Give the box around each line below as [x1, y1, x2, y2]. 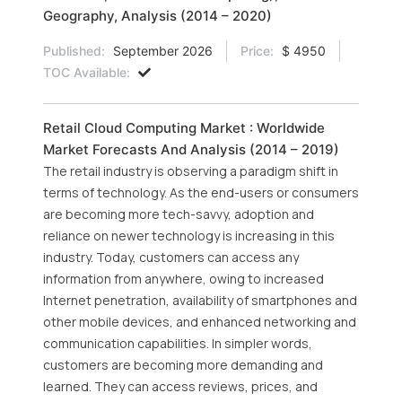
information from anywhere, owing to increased [43, 270, 324, 287]
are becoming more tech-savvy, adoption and [43, 205, 314, 223]
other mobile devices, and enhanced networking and [43, 313, 356, 330]
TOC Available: [43, 65, 130, 80]
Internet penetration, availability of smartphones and [43, 292, 357, 309]
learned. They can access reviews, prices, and [43, 378, 318, 395]
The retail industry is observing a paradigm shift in [43, 162, 338, 179]
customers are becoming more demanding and [43, 356, 323, 373]
